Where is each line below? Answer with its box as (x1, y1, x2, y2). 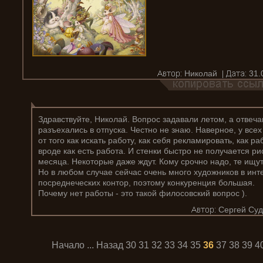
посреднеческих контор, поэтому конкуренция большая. (38, 178, 257, 187)
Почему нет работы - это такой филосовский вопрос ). (38, 188, 247, 198)
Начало (51, 240, 85, 250)
